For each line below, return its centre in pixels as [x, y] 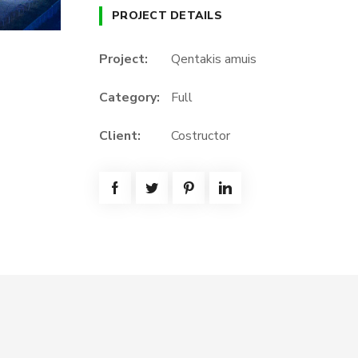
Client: [120, 136]
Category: [129, 98]
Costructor [201, 136]
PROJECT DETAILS [167, 16]
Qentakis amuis [214, 60]
